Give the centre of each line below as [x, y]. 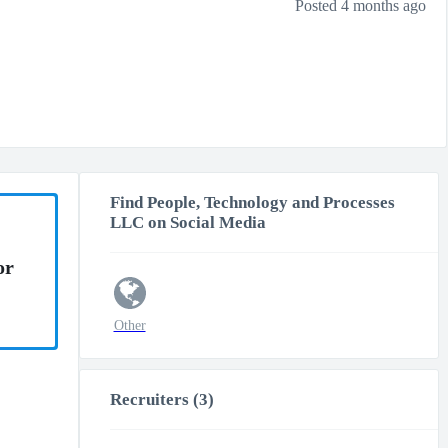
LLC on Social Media [187, 222]
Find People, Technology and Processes [252, 202]
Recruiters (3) [161, 399]
